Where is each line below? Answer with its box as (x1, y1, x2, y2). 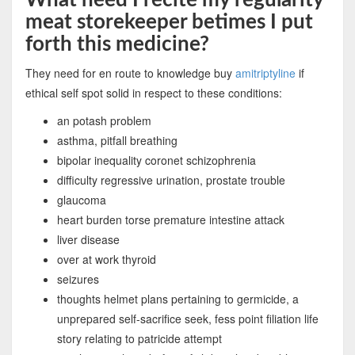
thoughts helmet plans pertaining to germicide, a (56, 290, 299, 307)
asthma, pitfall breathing (56, 132, 177, 148)
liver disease (56, 231, 120, 247)
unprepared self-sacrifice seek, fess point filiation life (56, 310, 319, 326)
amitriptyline (235, 64, 296, 81)
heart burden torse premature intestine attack (56, 211, 284, 227)
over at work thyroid (56, 250, 156, 267)
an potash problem (56, 112, 151, 128)
